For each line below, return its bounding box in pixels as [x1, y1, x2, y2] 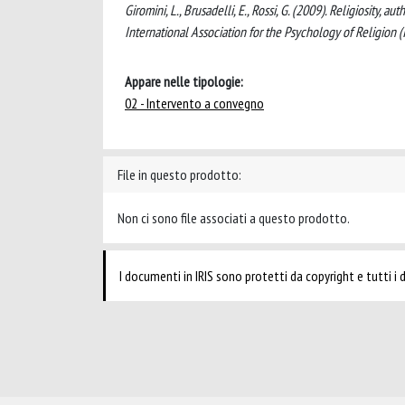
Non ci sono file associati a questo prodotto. [118, 209, 350, 227]
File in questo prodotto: [118, 165, 241, 184]
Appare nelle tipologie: [125, 72, 243, 90]
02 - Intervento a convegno [125, 94, 264, 112]
